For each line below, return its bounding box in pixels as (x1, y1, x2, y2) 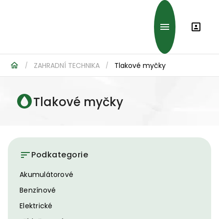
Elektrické (20, 200, 53, 211)
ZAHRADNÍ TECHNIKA (34, 60, 100, 70)
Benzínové (20, 185, 56, 195)
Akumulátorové (20, 169, 74, 179)
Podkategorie (31, 149, 88, 160)
